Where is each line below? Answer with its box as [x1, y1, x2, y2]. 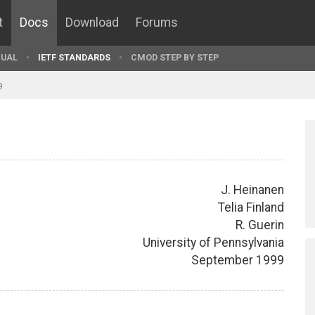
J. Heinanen [221, 182, 284, 197]
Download [65, 15, 119, 30]
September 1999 [191, 252, 284, 267]
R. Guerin [236, 217, 284, 232]
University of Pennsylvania [143, 235, 284, 250]
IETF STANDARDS [38, 52, 110, 63]
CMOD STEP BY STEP [131, 52, 219, 63]
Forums [136, 15, 178, 30]
